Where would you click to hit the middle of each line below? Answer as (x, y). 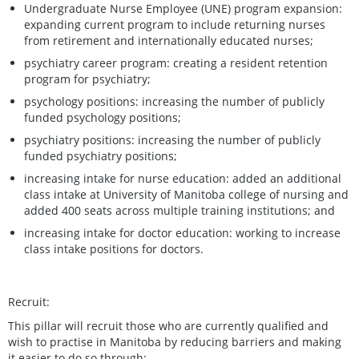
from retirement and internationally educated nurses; (169, 40)
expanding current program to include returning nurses (175, 24)
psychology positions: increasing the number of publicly (174, 101)
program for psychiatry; (87, 79)
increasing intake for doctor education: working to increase (182, 232)
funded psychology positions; (103, 117)
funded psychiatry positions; (101, 155)
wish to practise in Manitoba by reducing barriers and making (175, 341)
